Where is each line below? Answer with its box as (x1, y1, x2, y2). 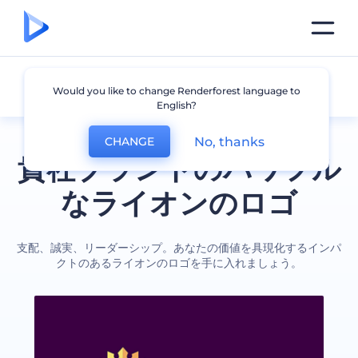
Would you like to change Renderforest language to (52, 85, 300, 97)
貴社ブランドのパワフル (17, 151, 341, 186)
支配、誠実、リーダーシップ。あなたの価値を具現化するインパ (17, 241, 341, 255)
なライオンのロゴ (61, 185, 297, 221)
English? (156, 99, 197, 111)
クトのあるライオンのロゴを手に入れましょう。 (56, 256, 302, 270)
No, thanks (193, 133, 265, 149)
